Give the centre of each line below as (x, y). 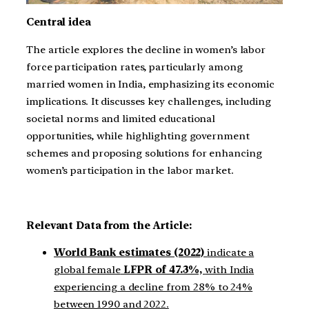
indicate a (231, 253)
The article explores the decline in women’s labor (146, 50)
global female (87, 270)
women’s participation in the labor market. (130, 171)
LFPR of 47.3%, (163, 270)
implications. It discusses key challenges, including (149, 102)
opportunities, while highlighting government (138, 136)
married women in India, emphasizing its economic (151, 84)
